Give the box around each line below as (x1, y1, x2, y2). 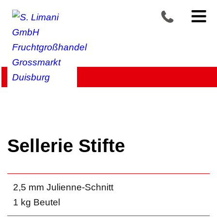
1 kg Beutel (13, 197, 60, 207)
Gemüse (42, 72, 69, 80)
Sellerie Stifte (7, 136, 125, 156)
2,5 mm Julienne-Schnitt (13, 182, 113, 192)
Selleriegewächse (76, 72, 130, 80)
